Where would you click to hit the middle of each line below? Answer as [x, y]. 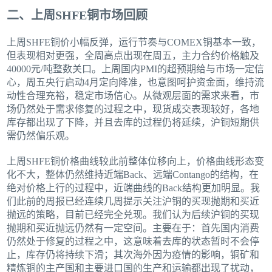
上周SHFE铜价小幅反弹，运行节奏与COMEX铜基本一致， [134, 42]
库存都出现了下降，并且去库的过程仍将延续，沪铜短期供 [133, 123]
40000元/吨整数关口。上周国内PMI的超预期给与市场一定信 [136, 69]
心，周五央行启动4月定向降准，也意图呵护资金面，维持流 [136, 83]
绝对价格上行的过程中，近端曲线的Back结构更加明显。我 [134, 188]
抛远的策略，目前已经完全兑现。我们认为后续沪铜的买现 [133, 215]
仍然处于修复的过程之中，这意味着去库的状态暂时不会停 [133, 242]
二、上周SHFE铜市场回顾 [77, 15]
